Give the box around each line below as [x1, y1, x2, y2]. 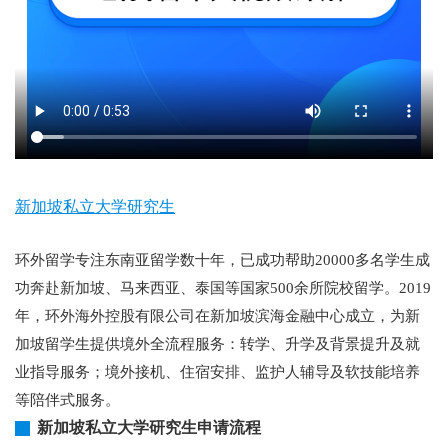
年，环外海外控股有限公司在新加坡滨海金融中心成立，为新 [15, 308, 420, 324]
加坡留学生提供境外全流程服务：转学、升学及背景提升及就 [15, 336, 420, 352]
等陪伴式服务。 [15, 392, 120, 408]
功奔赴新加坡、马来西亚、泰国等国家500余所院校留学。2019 [15, 280, 431, 296]
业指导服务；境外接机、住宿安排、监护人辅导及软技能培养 [15, 364, 420, 380]
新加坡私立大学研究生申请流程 [37, 419, 261, 436]
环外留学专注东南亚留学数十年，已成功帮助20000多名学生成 [15, 252, 430, 268]
